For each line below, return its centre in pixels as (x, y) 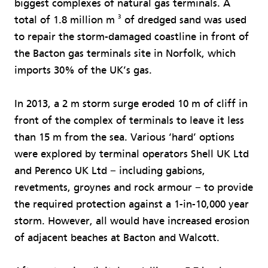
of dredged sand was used (184, 20)
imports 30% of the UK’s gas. (83, 70)
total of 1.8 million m (66, 20)
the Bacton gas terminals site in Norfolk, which (125, 53)
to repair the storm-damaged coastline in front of (132, 36)
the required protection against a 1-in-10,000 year (132, 204)
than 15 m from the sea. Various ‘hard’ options (124, 137)
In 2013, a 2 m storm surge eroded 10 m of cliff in (131, 103)
